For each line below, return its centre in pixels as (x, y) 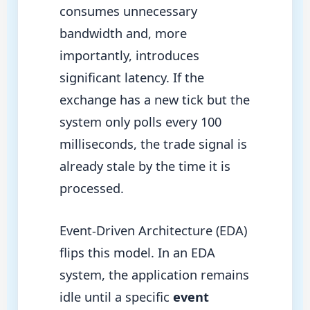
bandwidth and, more (123, 34)
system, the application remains (154, 275)
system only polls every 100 (140, 122)
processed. (91, 189)
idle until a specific (116, 297)
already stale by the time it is (145, 166)
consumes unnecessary (128, 11)
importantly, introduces (129, 56)
